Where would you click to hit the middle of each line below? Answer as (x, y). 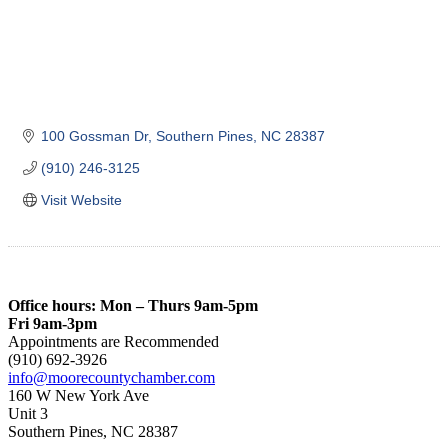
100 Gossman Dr (94, 135)
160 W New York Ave (78, 395)
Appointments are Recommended (113, 341)
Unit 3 (28, 413)
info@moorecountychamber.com (111, 377)
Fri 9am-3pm (52, 323)
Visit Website (81, 199)
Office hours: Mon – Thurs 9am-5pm (133, 305)
